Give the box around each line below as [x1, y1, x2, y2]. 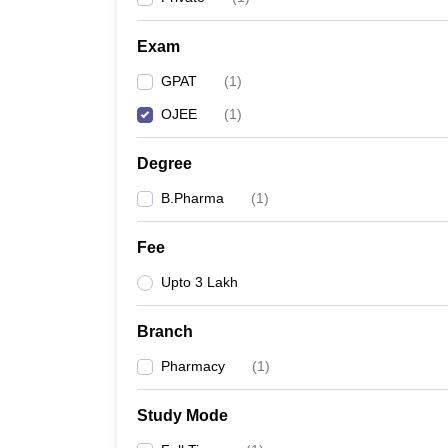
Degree [137, 155, 192, 172]
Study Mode [137, 407, 228, 424]
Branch [137, 323, 193, 340]
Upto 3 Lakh [161, 274, 238, 290]
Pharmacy [161, 358, 225, 374]
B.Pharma [161, 190, 224, 206]
